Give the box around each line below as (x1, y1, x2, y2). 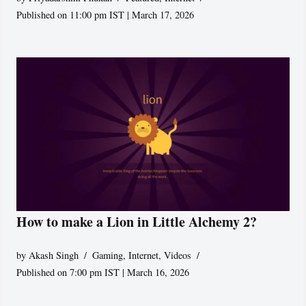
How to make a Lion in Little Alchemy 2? (16, 211, 258, 232)
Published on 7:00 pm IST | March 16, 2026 (16, 265, 190, 279)
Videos (164, 248, 192, 262)
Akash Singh (29, 248, 79, 262)
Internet (128, 248, 159, 262)
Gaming (92, 248, 124, 262)
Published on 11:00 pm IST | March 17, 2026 (16, 8, 195, 21)
